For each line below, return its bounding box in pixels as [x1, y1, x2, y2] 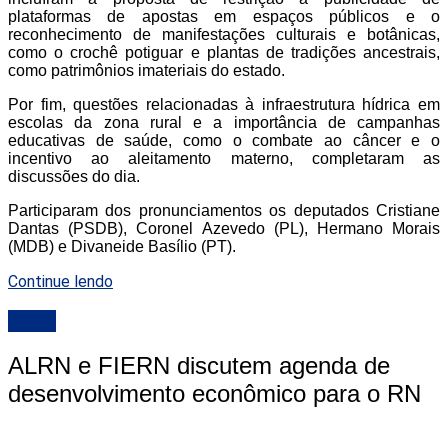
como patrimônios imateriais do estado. [8, 61, 285, 79]
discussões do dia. [8, 167, 140, 185]
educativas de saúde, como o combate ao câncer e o [8, 131, 440, 149]
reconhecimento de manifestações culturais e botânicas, [8, 25, 440, 43]
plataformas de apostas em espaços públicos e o [8, 7, 440, 25]
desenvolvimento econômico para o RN [8, 379, 421, 407]
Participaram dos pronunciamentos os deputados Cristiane [8, 201, 440, 219]
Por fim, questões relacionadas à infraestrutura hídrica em [8, 95, 440, 113]
